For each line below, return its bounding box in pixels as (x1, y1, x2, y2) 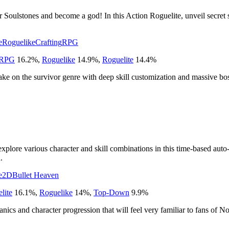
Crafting (35, 37, 62, 47)
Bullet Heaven (12, 170, 59, 179)
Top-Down (94, 188, 129, 197)
